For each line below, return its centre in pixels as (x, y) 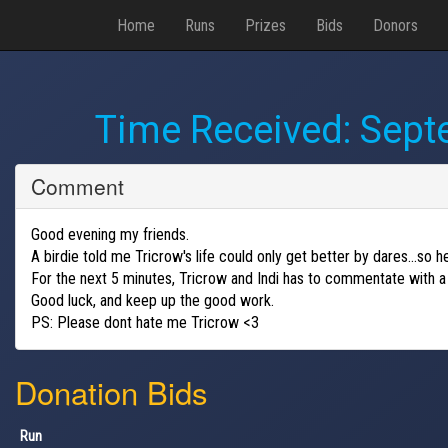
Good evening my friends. (110, 234)
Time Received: (227, 130)
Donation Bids (111, 391)
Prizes (265, 25)
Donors (395, 25)
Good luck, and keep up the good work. (152, 300)
